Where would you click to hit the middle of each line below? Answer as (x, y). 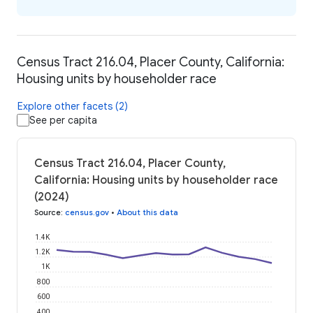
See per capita (63, 121)
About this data (147, 213)
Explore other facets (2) (73, 107)
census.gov (87, 213)
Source (48, 213)
